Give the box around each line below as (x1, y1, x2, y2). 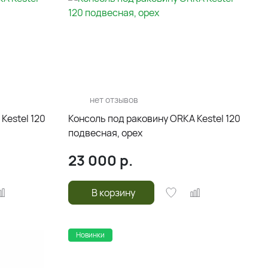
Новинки (75, 230, 105, 240)
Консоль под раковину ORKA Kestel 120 (68, 112, 240, 125)
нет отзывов (89, 93, 138, 105)
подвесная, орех (68, 126, 142, 139)
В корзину (92, 186, 136, 199)
